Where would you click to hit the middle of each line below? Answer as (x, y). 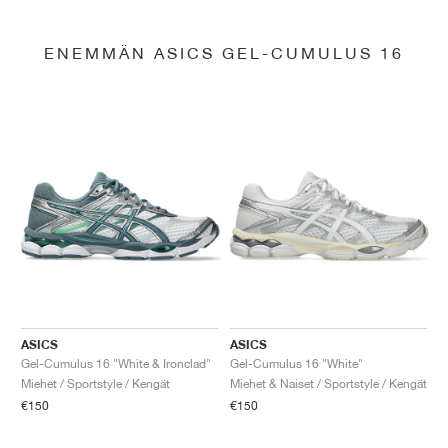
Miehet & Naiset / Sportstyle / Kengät (328, 384)
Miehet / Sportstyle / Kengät (95, 384)
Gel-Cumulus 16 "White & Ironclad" (116, 364)
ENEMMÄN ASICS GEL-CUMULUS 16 (224, 52)
